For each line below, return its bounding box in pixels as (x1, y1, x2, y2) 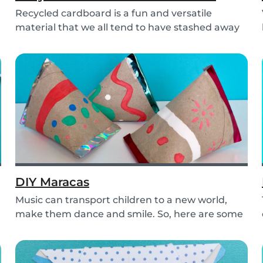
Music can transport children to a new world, (15, 194, 227, 206)
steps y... (15, 222, 55, 234)
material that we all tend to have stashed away (15, 22, 240, 33)
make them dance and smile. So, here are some (15, 208, 243, 220)
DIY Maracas (15, 175, 89, 190)
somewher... (15, 36, 73, 48)
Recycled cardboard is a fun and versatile (15, 8, 212, 19)
